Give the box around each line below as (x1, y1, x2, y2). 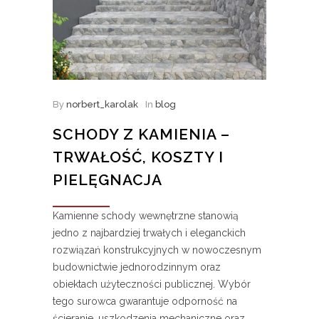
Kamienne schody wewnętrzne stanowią (53, 210, 239, 222)
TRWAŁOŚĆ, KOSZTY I (53, 148, 224, 167)
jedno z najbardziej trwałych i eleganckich (53, 227, 246, 239)
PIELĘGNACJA (53, 171, 162, 189)
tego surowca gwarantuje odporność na (53, 296, 237, 308)
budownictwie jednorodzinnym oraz (53, 261, 221, 273)
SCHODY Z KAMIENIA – (53, 125, 230, 144)
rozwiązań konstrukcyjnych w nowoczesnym (53, 244, 261, 256)
